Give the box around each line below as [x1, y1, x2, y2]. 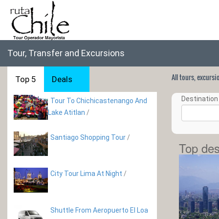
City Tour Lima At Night [50, 170, 124, 178]
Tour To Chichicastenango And [50, 97, 147, 105]
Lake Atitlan [48, 109, 85, 116]
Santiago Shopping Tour [50, 133, 126, 141]
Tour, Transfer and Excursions [7, 48, 125, 58]
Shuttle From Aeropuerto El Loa [50, 206, 148, 214]
